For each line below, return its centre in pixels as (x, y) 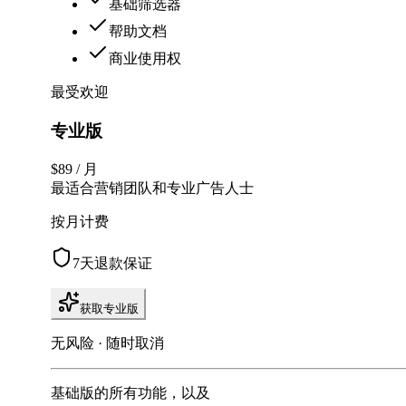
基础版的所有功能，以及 (130, 392)
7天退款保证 (112, 263)
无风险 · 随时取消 (107, 343)
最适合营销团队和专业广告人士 (152, 188)
